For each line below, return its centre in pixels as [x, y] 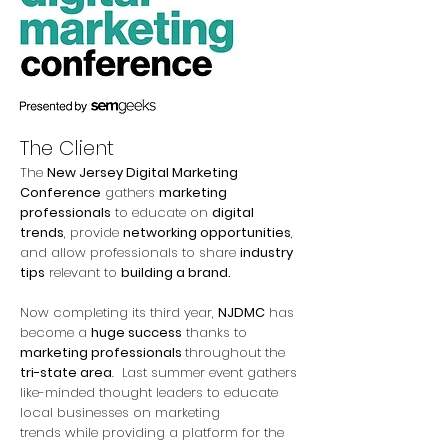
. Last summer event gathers [204, 372]
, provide [93, 232]
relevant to [83, 272]
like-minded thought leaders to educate [149, 392]
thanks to [214, 332]
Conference [60, 192]
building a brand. [176, 272]
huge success [136, 332]
